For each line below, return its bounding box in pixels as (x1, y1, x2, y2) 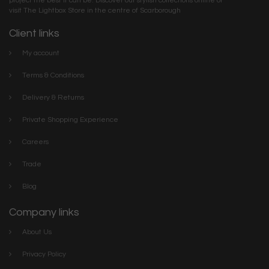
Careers (22, 138, 49, 146)
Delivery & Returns (22, 93, 84, 101)
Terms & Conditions (22, 71, 84, 79)
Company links (9, 206, 79, 218)
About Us (22, 228, 52, 236)
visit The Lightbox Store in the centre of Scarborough (9, 6, 181, 14)
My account (22, 49, 59, 57)
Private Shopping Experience (22, 115, 118, 124)
